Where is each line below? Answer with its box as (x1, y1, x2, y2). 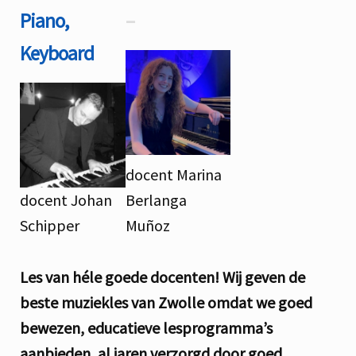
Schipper (20, 215, 79, 236)
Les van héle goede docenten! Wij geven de (20, 266, 305, 287)
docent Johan (20, 190, 112, 211)
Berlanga (125, 190, 187, 211)
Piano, (20, 8, 68, 34)
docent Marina (125, 164, 222, 185)
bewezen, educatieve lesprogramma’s (20, 317, 273, 338)
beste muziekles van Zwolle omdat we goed (20, 292, 312, 312)
